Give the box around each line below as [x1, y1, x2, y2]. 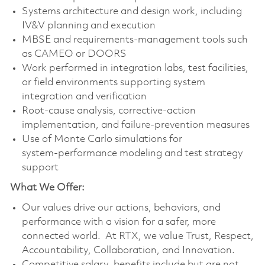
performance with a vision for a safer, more [21, 216, 216, 227]
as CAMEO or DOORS [21, 49, 127, 59]
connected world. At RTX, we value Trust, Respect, [21, 231, 254, 241]
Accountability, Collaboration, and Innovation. [21, 245, 235, 256]
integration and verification [21, 91, 147, 102]
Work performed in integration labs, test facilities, [21, 63, 248, 73]
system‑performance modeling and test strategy [21, 148, 243, 159]
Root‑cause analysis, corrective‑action [21, 105, 196, 116]
